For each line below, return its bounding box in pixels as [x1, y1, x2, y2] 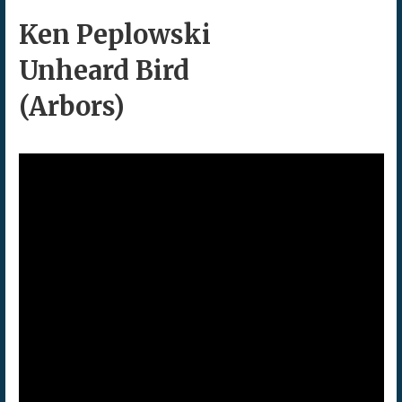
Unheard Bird [18, 54, 189, 87]
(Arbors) [18, 90, 125, 123]
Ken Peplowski [18, 18, 211, 51]
